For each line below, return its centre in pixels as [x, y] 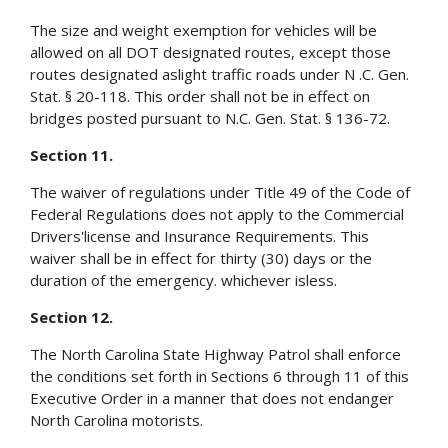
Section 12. [71, 316]
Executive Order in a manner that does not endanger [212, 397]
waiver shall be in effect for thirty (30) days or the [201, 257]
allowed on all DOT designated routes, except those [210, 51]
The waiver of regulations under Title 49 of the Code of [220, 191]
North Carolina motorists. [116, 419]
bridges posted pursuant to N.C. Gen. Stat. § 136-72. [210, 117]
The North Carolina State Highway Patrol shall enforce [215, 353]
